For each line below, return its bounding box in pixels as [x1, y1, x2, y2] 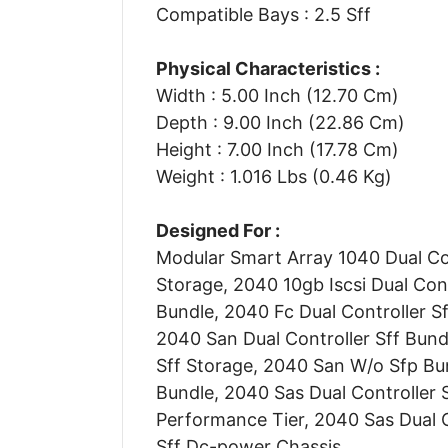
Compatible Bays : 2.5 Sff [155, 3, 371, 25]
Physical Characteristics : [155, 57, 380, 79]
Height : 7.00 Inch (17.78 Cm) [155, 138, 399, 160]
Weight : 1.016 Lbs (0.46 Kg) [155, 165, 392, 187]
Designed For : [155, 219, 280, 241]
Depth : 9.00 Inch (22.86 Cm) [155, 111, 405, 133]
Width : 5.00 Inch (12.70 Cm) [155, 84, 399, 106]
